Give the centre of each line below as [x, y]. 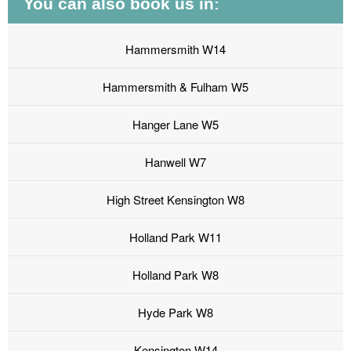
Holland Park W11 [175, 237]
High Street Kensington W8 [175, 200]
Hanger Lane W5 [175, 125]
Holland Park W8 [175, 275]
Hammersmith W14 [175, 49]
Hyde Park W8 [175, 313]
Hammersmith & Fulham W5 [175, 87]
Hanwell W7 [175, 162]
